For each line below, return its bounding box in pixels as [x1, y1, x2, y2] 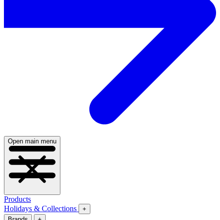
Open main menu [8, 137, 56, 145]
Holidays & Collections [4, 204, 79, 213]
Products [4, 194, 31, 203]
